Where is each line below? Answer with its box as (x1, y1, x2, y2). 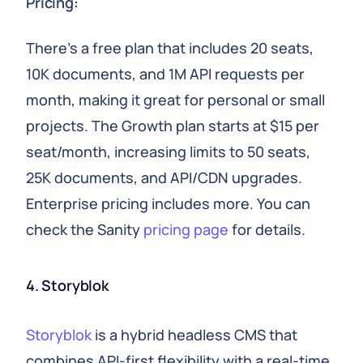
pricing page (143, 220, 228, 239)
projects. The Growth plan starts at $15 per (26, 116, 319, 135)
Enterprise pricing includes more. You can (26, 194, 310, 213)
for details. (228, 220, 305, 239)
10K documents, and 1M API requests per (26, 64, 305, 83)
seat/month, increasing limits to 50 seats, (26, 142, 310, 161)
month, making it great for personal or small (26, 90, 325, 109)
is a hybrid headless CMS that (92, 325, 297, 344)
